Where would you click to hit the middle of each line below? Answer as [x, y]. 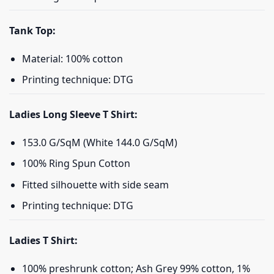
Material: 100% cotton [72, 58]
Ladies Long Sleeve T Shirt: [73, 114]
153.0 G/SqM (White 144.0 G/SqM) [99, 142]
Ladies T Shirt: [43, 240]
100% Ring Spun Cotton [76, 164]
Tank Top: [32, 31]
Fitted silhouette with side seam [95, 184]
